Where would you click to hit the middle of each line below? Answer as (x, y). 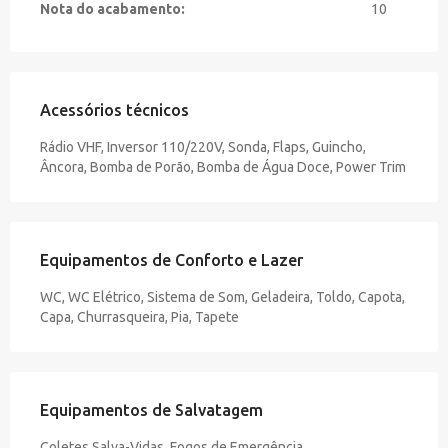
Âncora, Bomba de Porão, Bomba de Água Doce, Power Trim (223, 166)
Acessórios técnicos (114, 109)
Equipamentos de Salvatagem (151, 409)
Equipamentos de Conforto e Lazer (171, 259)
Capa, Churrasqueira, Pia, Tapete (139, 316)
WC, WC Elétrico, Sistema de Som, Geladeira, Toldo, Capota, (222, 296)
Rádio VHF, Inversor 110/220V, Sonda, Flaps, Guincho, (203, 146)
